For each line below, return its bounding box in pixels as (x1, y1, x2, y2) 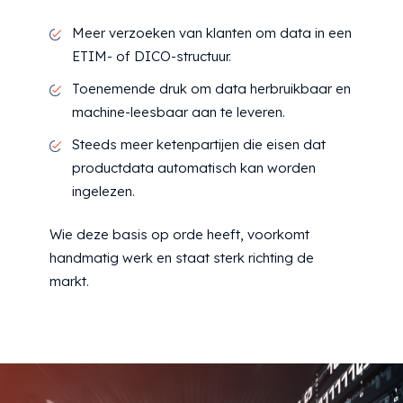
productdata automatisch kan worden (72, 158, 316, 176)
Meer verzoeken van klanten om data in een (72, 23, 352, 41)
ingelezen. (72, 182, 135, 200)
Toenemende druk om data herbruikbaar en (72, 79, 351, 97)
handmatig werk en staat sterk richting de (49, 249, 314, 267)
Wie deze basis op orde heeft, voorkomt (49, 226, 309, 244)
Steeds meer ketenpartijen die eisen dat (72, 135, 326, 153)
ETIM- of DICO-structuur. (72, 47, 231, 65)
